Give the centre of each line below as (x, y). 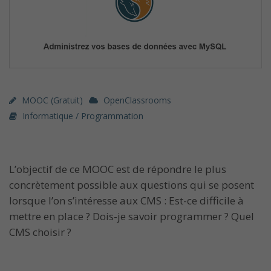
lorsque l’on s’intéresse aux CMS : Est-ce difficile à (126, 200)
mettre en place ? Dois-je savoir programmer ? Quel (132, 216)
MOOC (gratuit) (52, 100)
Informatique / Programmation (83, 116)
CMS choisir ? (40, 232)
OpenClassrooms (137, 100)
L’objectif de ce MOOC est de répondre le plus (118, 169)
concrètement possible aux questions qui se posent (132, 184)
